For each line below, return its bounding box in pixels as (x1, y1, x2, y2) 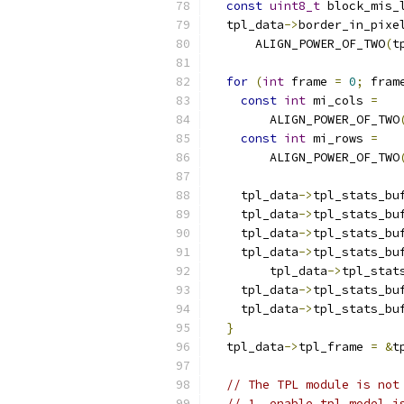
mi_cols (306, 93, 371, 108)
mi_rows (306, 131, 371, 146)
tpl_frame (298, 339, 371, 354)
